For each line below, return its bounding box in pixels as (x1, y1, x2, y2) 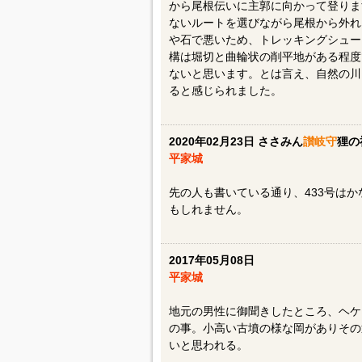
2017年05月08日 (168, 254, 258, 267)
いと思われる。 (168, 339, 248, 351)
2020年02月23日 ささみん (168, 135, 303, 148)
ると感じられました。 (168, 84, 282, 97)
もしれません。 (168, 203, 248, 216)
